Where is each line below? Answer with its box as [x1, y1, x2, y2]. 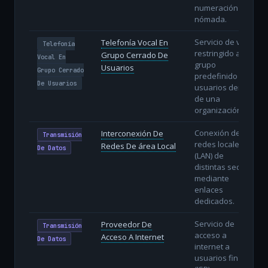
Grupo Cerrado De [100, 49, 168, 60]
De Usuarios [36, 78, 77, 87]
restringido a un [194, 47, 252, 59]
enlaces [194, 184, 223, 195]
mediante [194, 172, 229, 184]
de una [194, 93, 220, 104]
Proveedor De [100, 218, 152, 230]
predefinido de [194, 70, 249, 81]
